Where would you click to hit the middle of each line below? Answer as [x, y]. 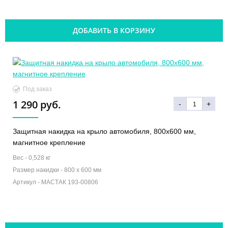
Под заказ [37, 89]
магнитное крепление [49, 143]
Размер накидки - [38, 170]
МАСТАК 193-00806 [70, 182]
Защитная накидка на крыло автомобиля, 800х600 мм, [104, 132]
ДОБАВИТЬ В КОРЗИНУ [114, 31]
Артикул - [27, 182]
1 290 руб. [37, 105]
